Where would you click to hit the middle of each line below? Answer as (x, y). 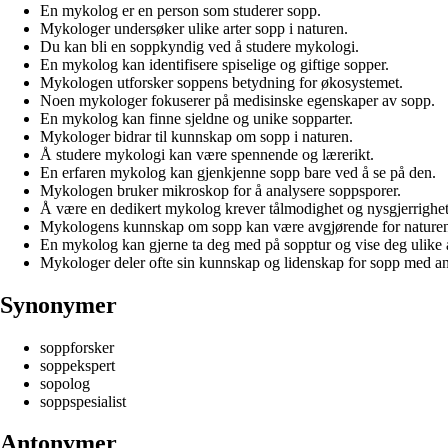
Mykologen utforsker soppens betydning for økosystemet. (221, 82)
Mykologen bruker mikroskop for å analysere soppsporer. (220, 190)
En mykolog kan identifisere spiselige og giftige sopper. (214, 64)
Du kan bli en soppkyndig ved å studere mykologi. (199, 46)
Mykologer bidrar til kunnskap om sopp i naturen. (196, 136)
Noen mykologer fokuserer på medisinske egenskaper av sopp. (237, 100)
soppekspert (77, 365)
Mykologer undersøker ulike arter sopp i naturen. (194, 28)
